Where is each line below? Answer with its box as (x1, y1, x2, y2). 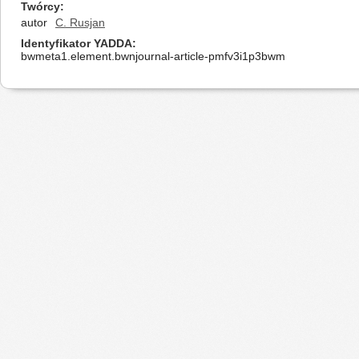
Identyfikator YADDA (21, 37, 132, 50)
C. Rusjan (55, 16, 105, 29)
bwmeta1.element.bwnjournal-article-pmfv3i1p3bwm (21, 50, 285, 63)
